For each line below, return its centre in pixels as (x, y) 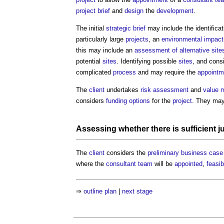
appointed (188, 163)
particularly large (101, 39)
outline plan (100, 191)
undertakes (122, 89)
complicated (94, 72)
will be (163, 163)
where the (91, 163)
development (175, 10)
